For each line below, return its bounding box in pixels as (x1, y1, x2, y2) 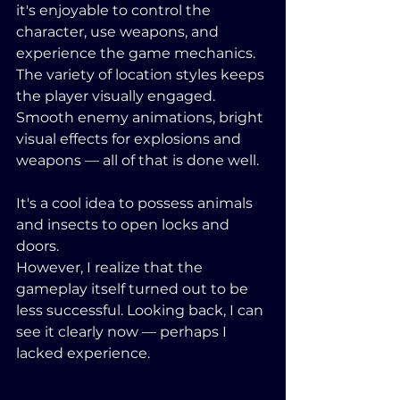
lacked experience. (16, 345, 150, 362)
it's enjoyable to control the (16, 2, 214, 19)
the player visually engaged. (16, 87, 219, 104)
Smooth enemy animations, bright (16, 109, 267, 126)
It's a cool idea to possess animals (16, 195, 256, 212)
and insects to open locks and (16, 216, 233, 233)
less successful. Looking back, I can (16, 302, 267, 319)
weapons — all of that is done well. (16, 152, 262, 169)
